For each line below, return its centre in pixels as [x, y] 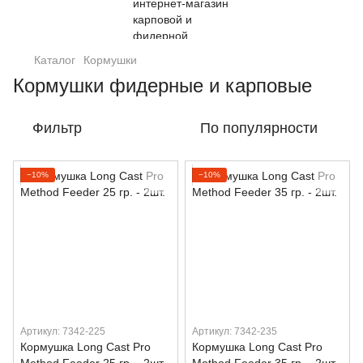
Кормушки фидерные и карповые [162, 85]
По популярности [259, 128]
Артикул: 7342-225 [63, 331]
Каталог [55, 60]
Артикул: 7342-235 [235, 331]
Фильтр [57, 128]
